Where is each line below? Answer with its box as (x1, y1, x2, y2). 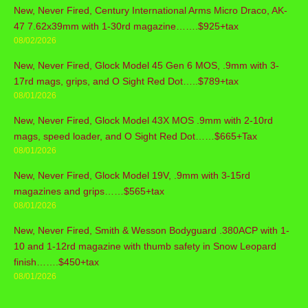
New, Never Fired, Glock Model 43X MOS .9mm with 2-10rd (14, 114, 273, 126)
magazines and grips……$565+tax (14, 185, 164, 197)
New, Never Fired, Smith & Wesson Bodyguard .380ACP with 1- (14, 224, 289, 236)
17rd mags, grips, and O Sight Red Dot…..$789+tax (14, 75, 239, 87)
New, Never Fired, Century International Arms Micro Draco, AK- (14, 4, 287, 16)
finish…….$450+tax (14, 256, 99, 267)
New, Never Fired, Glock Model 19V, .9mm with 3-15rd (14, 169, 250, 181)
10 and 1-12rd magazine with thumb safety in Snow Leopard (14, 240, 276, 252)
